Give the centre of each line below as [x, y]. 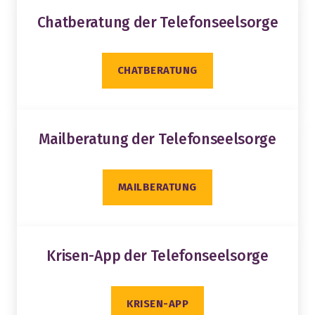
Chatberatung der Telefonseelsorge [157, 22]
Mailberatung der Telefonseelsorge [157, 139]
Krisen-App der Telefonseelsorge [157, 256]
